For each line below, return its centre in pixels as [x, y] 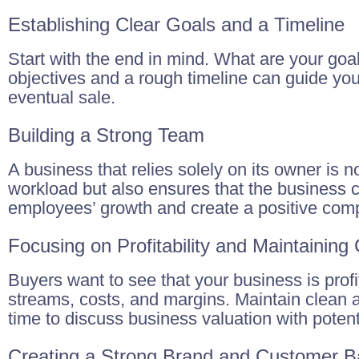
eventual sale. [62, 97]
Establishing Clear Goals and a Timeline [176, 24]
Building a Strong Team [106, 135]
